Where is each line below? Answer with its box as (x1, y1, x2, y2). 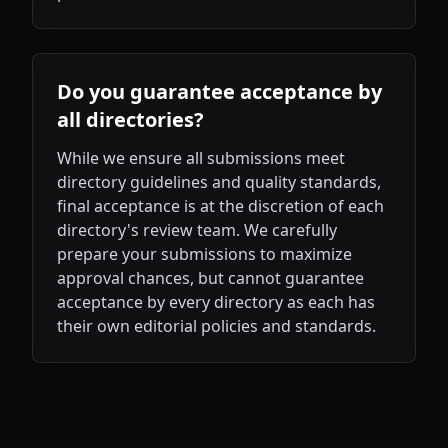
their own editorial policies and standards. (57, 315, 376, 337)
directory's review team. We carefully (57, 219, 337, 241)
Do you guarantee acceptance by (57, 78, 382, 105)
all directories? (57, 106, 204, 133)
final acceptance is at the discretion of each (57, 195, 384, 217)
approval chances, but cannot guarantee (57, 267, 364, 289)
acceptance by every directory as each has (57, 291, 375, 313)
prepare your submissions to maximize (57, 243, 352, 265)
